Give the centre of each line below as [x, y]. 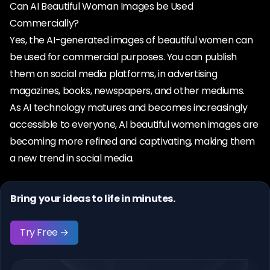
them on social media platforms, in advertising [114, 74]
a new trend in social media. [72, 158]
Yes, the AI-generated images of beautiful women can [131, 40]
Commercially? [44, 23]
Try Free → [44, 232]
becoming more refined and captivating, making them [133, 141]
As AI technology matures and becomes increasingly [129, 108]
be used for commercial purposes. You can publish [123, 57]
